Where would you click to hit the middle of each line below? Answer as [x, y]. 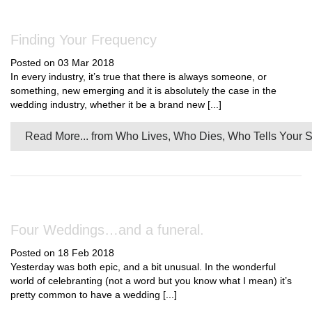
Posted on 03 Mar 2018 [62, 63]
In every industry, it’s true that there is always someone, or [139, 77]
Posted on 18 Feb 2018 [62, 253]
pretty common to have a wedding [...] [94, 295]
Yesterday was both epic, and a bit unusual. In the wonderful [143, 267]
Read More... [57, 136]
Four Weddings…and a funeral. [107, 230]
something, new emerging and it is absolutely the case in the [143, 91]
